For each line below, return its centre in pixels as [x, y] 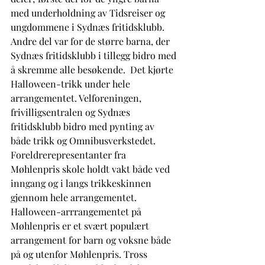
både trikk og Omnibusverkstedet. [85, 140]
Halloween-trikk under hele [72, 83]
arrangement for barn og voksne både [92, 240]
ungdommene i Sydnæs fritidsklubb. [89, 27]
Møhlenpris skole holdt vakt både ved [91, 169]
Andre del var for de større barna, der [91, 41]
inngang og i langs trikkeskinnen [82, 183]
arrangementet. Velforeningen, [77, 98]
